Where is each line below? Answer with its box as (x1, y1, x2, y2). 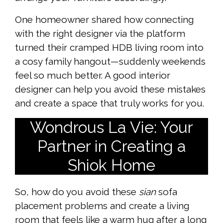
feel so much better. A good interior (15, 70, 170, 81)
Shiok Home (68, 156, 155, 175)
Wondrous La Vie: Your (30, 118, 193, 137)
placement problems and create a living (15, 200, 189, 212)
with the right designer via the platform (15, 28, 185, 39)
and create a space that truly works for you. (15, 98, 204, 109)
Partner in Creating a (37, 137, 186, 156)
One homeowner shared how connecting (15, 14, 194, 25)
